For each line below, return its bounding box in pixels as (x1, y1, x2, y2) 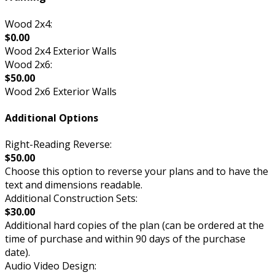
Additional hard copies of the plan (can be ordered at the (5, 219, 264, 233)
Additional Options (5, 110, 98, 125)
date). (5, 246, 30, 260)
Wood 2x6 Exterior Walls (5, 84, 117, 98)
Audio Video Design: (5, 259, 96, 273)
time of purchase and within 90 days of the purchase (5, 232, 246, 246)
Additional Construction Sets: (5, 192, 137, 206)
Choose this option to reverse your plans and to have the (5, 165, 268, 179)
